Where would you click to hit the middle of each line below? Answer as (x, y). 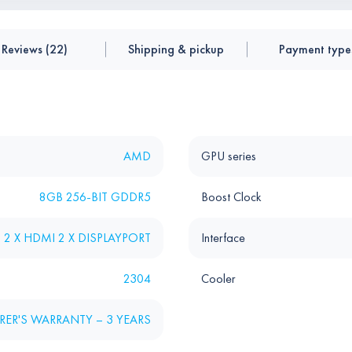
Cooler (218, 279)
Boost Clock (231, 197)
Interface (223, 238)
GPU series (229, 156)
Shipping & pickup (176, 49)
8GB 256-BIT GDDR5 (95, 197)
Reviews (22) (35, 49)
